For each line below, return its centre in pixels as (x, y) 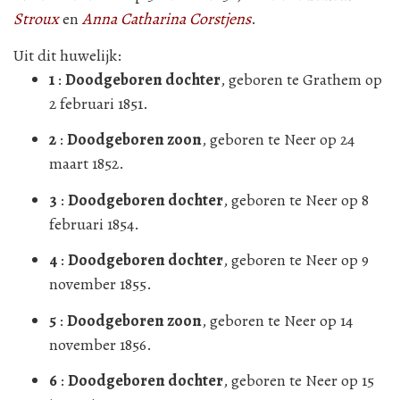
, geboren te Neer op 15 (299, 380)
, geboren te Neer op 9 (296, 260)
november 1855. (100, 284)
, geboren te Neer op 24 (278, 139)
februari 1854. (94, 224)
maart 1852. (87, 163)
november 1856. (100, 344)
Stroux (36, 19)
